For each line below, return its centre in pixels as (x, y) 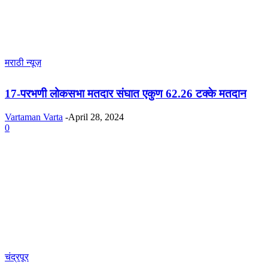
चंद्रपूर (17, 257)
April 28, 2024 (96, 117)
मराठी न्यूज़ (23, 63)
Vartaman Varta (34, 117)
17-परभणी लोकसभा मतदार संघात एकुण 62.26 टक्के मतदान (126, 94)
